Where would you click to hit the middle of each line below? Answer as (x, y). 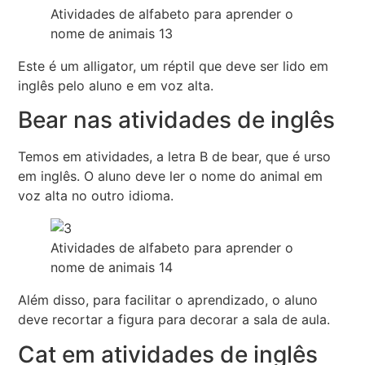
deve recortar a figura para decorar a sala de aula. (174, 320)
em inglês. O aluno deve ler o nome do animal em (171, 176)
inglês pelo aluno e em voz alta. (116, 86)
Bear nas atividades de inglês (177, 120)
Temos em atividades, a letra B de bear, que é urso (175, 157)
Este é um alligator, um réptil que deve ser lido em (174, 66)
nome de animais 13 (112, 34)
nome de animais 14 (112, 268)
